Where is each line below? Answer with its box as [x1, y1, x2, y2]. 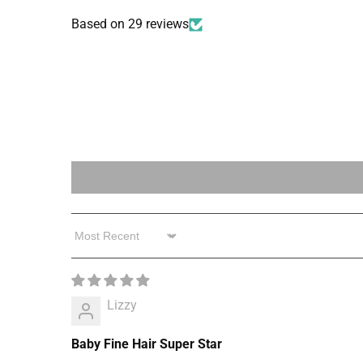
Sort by [70, 235, 111, 251]
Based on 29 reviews [71, 16, 189, 32]
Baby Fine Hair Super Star [71, 336, 222, 352]
